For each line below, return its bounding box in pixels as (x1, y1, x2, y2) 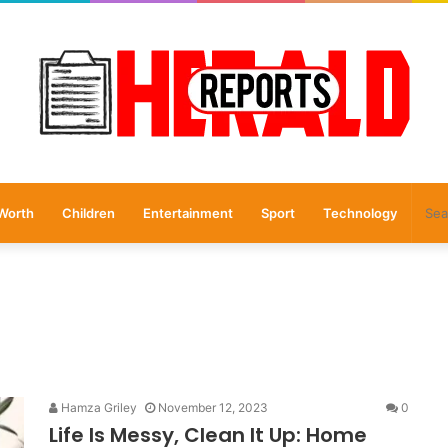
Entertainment (142, 205, 233, 221)
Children (61, 205, 115, 221)
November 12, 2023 (158, 400, 268, 415)
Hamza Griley (58, 400, 137, 415)
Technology (322, 205, 397, 221)
